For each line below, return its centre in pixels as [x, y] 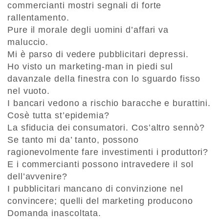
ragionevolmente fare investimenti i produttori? [108, 152]
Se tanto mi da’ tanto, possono [73, 140]
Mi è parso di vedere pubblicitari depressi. [98, 55]
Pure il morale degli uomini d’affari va [88, 30]
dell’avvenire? [37, 177]
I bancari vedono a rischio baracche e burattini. [109, 103]
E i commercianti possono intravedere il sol [100, 164]
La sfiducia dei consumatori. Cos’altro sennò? [106, 128]
